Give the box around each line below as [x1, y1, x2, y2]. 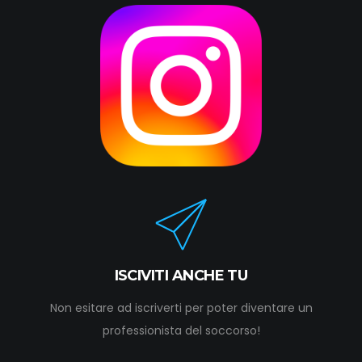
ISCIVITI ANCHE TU [114, 267, 248, 284]
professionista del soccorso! [102, 322, 260, 339]
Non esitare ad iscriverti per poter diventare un [49, 300, 313, 316]
